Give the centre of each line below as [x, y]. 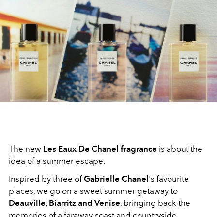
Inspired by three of [45, 178]
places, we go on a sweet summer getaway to [93, 191]
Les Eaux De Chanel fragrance [101, 148]
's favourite [169, 178]
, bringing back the [155, 203]
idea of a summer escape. [57, 161]
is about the [181, 148]
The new [26, 148]
